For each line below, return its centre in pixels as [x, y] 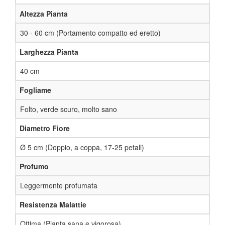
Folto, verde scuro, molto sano [69, 109]
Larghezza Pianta [49, 51]
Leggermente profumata [59, 185]
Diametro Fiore [45, 128]
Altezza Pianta [44, 13]
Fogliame [35, 90]
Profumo [34, 166]
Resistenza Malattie [53, 204]
